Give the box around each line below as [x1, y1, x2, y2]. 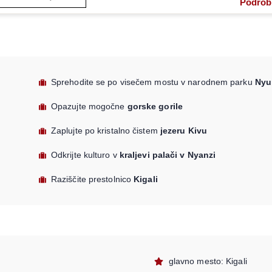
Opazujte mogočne [50, 101, 127, 112]
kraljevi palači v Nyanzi [119, 150, 216, 160]
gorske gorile [127, 101, 183, 112]
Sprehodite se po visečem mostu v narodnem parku [50, 77, 255, 87]
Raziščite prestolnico [50, 174, 134, 185]
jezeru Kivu [160, 126, 207, 136]
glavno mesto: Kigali [168, 256, 247, 267]
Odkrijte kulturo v [50, 150, 120, 160]
